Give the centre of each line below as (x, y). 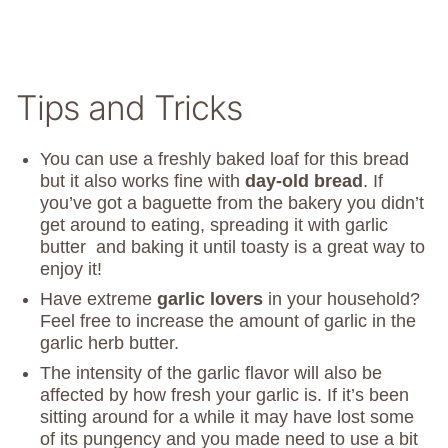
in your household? (341, 299)
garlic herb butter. (109, 343)
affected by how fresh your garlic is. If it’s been (224, 395)
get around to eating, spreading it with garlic (214, 225)
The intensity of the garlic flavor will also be (211, 373)
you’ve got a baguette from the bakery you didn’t (232, 203)
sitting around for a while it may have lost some (227, 417)
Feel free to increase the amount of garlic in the (228, 321)
